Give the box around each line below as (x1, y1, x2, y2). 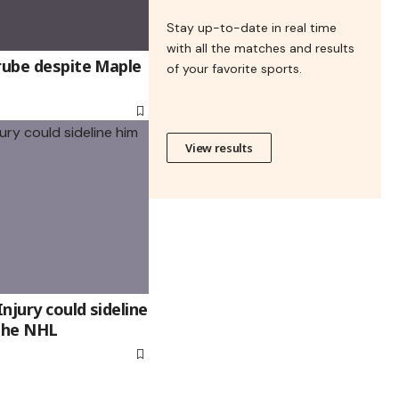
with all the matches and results (167, 40, 355, 57)
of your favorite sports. (167, 61, 303, 77)
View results (185, 140, 253, 157)
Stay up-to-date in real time (167, 20, 338, 37)
